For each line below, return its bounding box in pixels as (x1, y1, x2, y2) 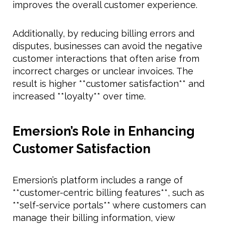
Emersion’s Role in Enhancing (13, 124, 195, 139)
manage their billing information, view (13, 212, 175, 223)
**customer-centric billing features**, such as (13, 187, 204, 198)
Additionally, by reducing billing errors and (13, 28, 194, 39)
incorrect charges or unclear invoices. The (13, 66, 193, 77)
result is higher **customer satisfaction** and (13, 78, 204, 89)
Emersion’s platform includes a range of (13, 175, 183, 186)
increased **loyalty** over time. (13, 91, 146, 102)
